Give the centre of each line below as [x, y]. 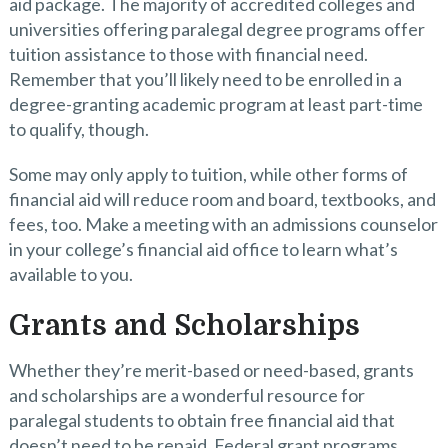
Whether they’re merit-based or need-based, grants [211, 370]
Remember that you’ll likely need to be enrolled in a [205, 79]
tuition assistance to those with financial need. [188, 54]
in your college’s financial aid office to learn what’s [203, 249]
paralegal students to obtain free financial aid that [201, 420]
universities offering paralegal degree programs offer [216, 29]
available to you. [70, 274]
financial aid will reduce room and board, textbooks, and [222, 199]
